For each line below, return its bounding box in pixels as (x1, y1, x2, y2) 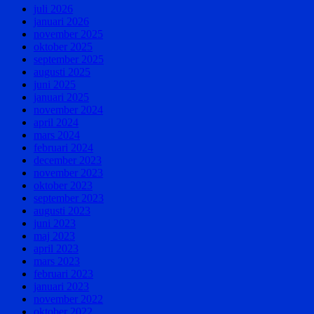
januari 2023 (34, 280, 89, 292)
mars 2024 (34, 128, 80, 141)
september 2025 (34, 53, 104, 65)
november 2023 (34, 166, 103, 179)
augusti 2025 (34, 65, 90, 78)
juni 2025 (34, 78, 76, 90)
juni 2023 (34, 217, 76, 229)
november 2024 (34, 103, 103, 116)
